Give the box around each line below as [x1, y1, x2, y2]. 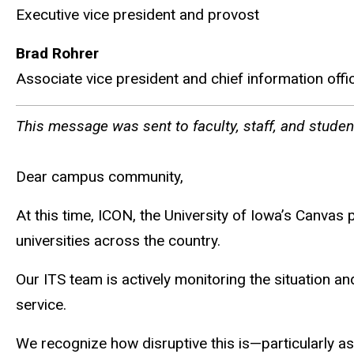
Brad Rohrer [16, 43, 99, 62]
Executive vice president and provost [16, 6, 259, 24]
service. [16, 295, 66, 314]
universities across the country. [16, 232, 220, 250]
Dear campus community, [16, 168, 183, 186]
